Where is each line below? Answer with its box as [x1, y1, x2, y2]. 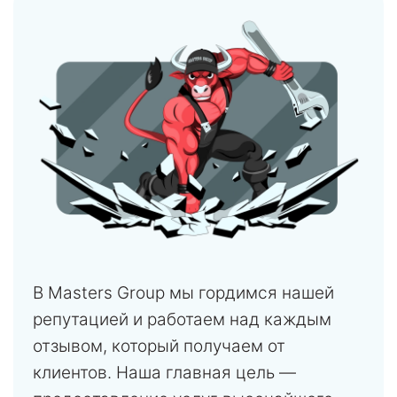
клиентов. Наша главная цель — [33, 362, 296, 384]
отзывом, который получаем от [33, 336, 285, 357]
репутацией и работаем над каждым [33, 309, 331, 331]
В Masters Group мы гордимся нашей [33, 283, 334, 304]
